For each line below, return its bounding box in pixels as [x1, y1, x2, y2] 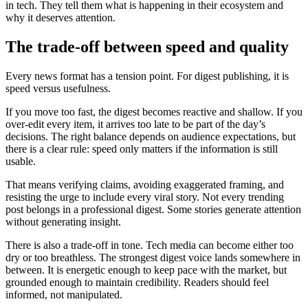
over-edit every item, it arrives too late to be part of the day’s [5, 118, 265, 130]
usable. [5, 155, 36, 167]
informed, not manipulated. [5, 288, 122, 300]
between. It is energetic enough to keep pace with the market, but [5, 263, 287, 276]
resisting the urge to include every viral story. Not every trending [5, 190, 284, 203]
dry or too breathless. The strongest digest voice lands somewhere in [5, 251, 300, 263]
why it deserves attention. [5, 12, 115, 24]
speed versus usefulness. [5, 82, 111, 94]
